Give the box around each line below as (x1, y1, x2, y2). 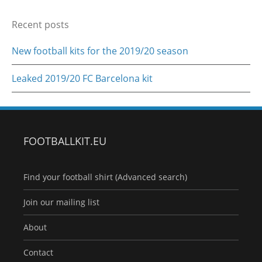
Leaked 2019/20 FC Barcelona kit (12, 72, 153, 85)
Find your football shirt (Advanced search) (23, 171, 187, 183)
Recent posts (12, 18, 69, 32)
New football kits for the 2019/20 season (12, 44, 188, 58)
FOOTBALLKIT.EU (23, 134, 106, 149)
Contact (23, 247, 53, 258)
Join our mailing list (23, 196, 99, 208)
